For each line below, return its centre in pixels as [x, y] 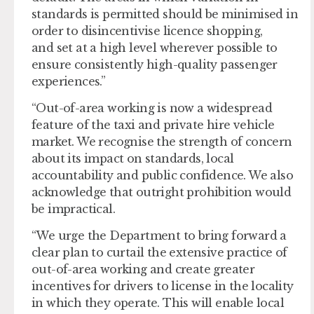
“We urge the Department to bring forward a [159, 236]
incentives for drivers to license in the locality [163, 286]
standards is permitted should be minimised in [165, 14]
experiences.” [72, 81]
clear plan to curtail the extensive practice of [159, 253]
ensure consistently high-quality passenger [155, 64]
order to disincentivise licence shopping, [147, 30]
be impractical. [75, 209]
